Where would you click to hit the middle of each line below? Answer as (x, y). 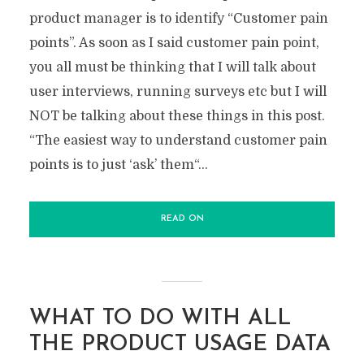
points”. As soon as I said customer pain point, (174, 43)
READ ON (182, 219)
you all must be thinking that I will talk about (172, 67)
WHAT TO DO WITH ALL (160, 318)
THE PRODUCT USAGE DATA (180, 344)
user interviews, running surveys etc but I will (178, 91)
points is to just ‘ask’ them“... (118, 165)
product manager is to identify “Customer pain (178, 18)
